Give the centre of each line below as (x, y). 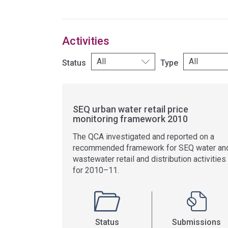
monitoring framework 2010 (130, 119)
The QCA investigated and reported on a (144, 137)
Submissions (196, 222)
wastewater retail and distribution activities (149, 159)
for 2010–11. (96, 170)
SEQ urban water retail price (131, 109)
